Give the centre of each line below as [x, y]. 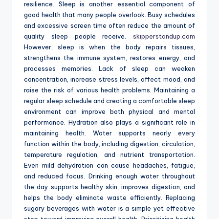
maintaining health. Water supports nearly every [109, 133]
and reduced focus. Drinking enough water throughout [109, 176]
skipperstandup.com [164, 36]
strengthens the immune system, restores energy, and [109, 58]
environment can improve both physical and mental [109, 112]
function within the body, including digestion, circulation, [109, 144]
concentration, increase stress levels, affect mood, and [109, 79]
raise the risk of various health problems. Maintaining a [109, 90]
